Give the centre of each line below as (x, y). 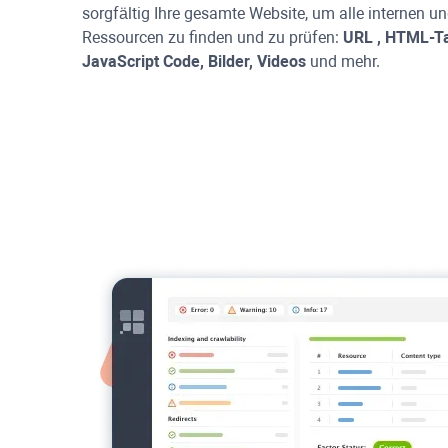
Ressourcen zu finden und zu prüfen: (212, 38)
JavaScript (120, 62)
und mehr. (343, 62)
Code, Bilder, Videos (232, 62)
